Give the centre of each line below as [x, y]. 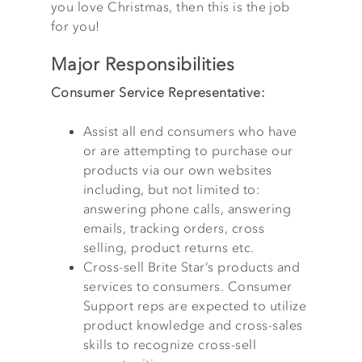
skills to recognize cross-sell [170, 344]
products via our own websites [177, 170]
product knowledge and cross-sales [193, 325]
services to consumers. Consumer [187, 286]
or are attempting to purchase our [188, 150]
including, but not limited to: [172, 189]
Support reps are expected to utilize [194, 305]
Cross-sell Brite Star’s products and [191, 267]
